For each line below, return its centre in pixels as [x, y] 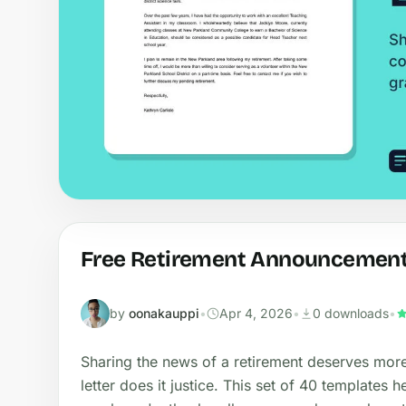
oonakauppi [164, 313]
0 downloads [351, 313]
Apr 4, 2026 [256, 313]
